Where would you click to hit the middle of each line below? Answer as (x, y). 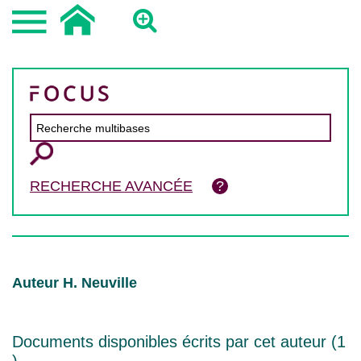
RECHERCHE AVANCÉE (111, 186)
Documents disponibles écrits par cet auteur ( (174, 342)
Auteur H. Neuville (75, 283)
